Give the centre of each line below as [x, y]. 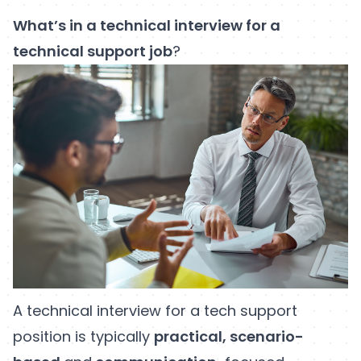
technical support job [93, 52]
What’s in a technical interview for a [147, 26]
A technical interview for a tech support [155, 310]
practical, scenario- [229, 336]
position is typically [83, 336]
